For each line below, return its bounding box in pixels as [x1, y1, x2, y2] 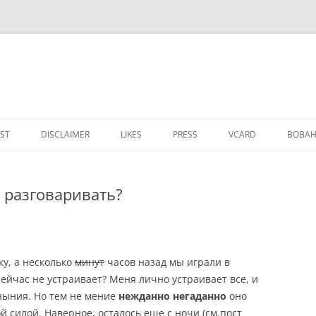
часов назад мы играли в [104, 255, 230, 269]
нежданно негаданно [119, 289, 226, 303]
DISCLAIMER [41, 128, 90, 140]
